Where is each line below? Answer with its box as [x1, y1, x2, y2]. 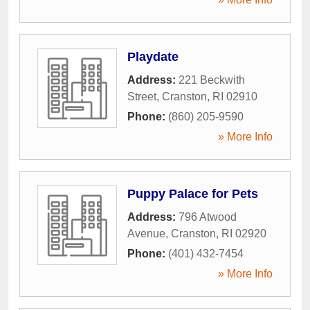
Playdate [127, 49, 179, 64]
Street [127, 90, 156, 102]
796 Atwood [179, 210, 237, 223]
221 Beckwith [179, 73, 245, 86]
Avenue [127, 227, 165, 239]
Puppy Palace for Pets [127, 186, 258, 201]
